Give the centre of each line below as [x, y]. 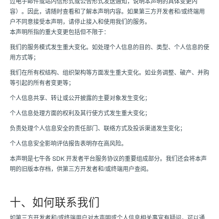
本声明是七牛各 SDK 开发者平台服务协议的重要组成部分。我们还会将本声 [108, 158]
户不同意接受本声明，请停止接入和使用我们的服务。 [80, 21]
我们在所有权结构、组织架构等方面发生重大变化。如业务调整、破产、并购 [109, 72]
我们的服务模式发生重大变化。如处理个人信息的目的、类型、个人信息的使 [109, 47]
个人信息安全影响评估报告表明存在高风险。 [68, 143]
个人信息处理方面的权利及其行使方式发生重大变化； [80, 113]
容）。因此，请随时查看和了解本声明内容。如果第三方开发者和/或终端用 [107, 11]
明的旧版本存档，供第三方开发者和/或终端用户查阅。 [81, 168]
